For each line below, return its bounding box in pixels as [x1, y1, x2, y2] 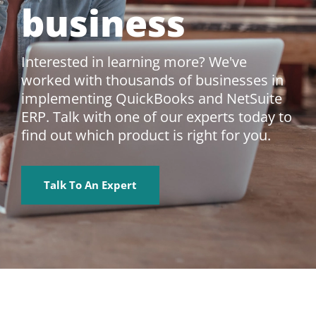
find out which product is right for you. [21, 126, 271, 145]
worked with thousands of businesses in [21, 71, 284, 90]
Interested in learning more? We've [21, 52, 247, 71]
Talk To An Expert [44, 178, 137, 192]
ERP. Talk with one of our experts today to [21, 107, 292, 126]
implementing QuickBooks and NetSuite [21, 89, 282, 108]
